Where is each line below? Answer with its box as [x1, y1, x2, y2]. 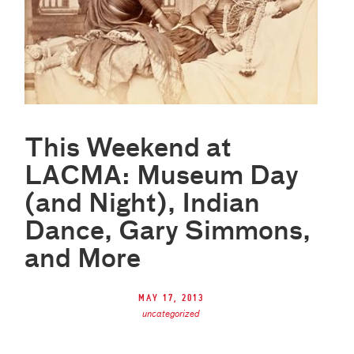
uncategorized [141, 310, 200, 320]
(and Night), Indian [24, 192, 261, 218]
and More [24, 247, 141, 273]
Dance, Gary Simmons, [24, 220, 311, 246]
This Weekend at [24, 137, 232, 163]
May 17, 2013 [137, 292, 204, 305]
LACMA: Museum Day [24, 164, 299, 190]
